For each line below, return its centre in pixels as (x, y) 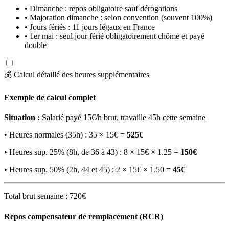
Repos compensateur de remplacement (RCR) (84, 216)
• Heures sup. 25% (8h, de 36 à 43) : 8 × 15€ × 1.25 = (92, 152)
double (36, 45)
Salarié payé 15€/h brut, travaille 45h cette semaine (123, 118)
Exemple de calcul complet (50, 98)
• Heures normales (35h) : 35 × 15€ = (65, 135)
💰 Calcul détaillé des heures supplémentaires (77, 74)
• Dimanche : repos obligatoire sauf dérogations (101, 8)
